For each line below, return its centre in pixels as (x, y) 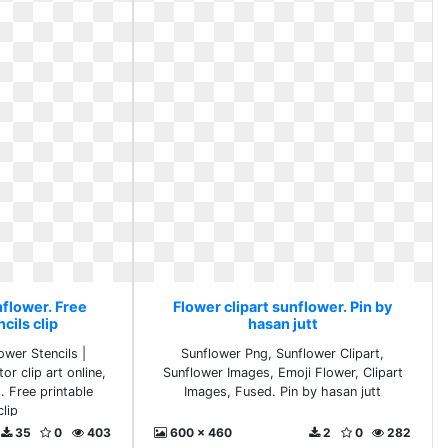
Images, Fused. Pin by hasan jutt (283, 391)
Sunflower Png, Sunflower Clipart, (283, 353)
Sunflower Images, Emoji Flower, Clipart (282, 372)
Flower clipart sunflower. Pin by (283, 306)
